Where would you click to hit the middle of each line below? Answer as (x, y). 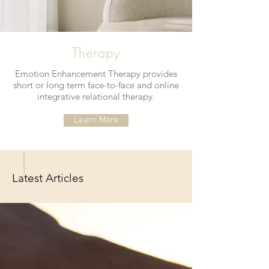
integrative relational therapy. (96, 96)
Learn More (96, 120)
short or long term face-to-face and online (96, 85)
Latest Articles (48, 178)
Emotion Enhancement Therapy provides (96, 74)
